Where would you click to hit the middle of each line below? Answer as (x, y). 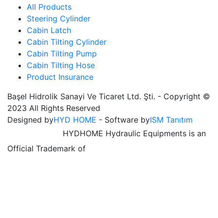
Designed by (30, 120)
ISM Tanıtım (171, 120)
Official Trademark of (46, 149)
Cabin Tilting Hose (61, 65)
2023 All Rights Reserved (54, 108)
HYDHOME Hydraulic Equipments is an (135, 133)
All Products (49, 7)
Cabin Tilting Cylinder (67, 42)
